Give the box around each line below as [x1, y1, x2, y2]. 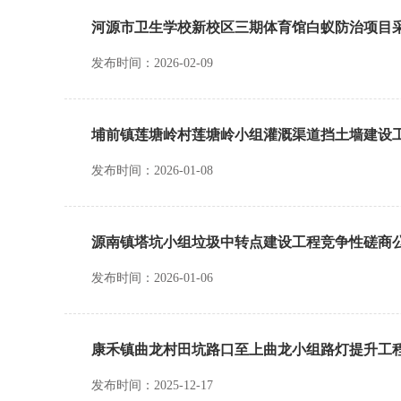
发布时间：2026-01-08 [91, 164, 213, 177]
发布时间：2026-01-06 [91, 271, 213, 285]
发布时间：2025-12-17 [91, 379, 213, 392]
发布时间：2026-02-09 [91, 56, 213, 70]
